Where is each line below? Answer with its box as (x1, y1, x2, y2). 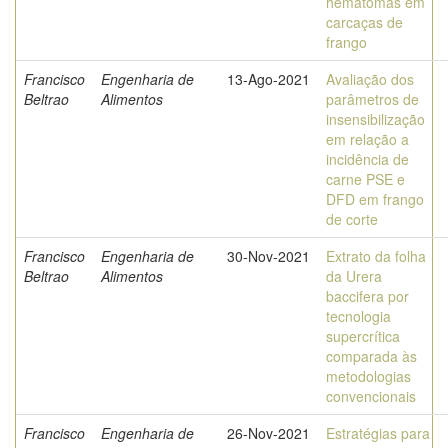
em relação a (326, 129, 409, 149)
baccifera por (326, 286, 409, 306)
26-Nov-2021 (227, 423, 310, 443)
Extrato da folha (326, 246, 426, 266)
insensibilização (326, 109, 425, 129)
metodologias (326, 366, 411, 386)
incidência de (326, 149, 409, 169)
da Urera (326, 266, 382, 286)
